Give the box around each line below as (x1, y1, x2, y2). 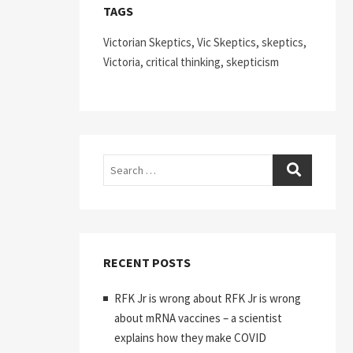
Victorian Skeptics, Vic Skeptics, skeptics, (103, 35, 307, 50)
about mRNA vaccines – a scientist (114, 310, 282, 325)
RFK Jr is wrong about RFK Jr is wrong (114, 291, 301, 306)
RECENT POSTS (103, 255, 191, 270)
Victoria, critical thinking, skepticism (103, 54, 279, 69)
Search (102, 156, 136, 171)
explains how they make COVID (114, 330, 266, 345)
